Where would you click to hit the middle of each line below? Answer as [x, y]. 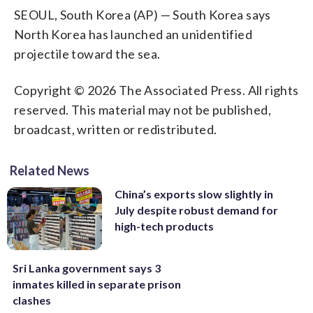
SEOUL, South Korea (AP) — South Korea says [143, 14]
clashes [32, 300]
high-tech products [164, 226]
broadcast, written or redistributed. [116, 129]
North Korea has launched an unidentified [133, 34]
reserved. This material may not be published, [143, 109]
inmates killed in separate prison [97, 284]
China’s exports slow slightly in [194, 194]
